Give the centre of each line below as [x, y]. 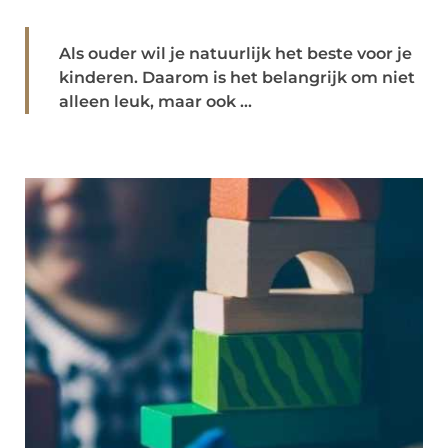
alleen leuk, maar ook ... [155, 101]
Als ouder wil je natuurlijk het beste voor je [235, 53]
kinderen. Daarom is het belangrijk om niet [237, 77]
